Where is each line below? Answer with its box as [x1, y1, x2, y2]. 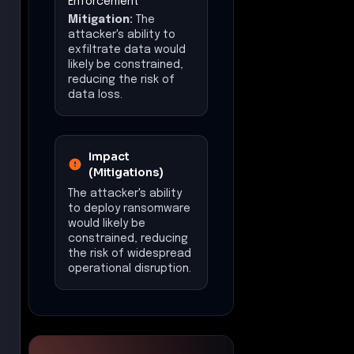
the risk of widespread [68, 247, 191, 259]
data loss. [68, 88, 122, 100]
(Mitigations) [88, 164, 164, 179]
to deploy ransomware [68, 202, 190, 214]
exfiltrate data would [68, 43, 186, 55]
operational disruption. [68, 262, 191, 274]
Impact [88, 149, 130, 164]
